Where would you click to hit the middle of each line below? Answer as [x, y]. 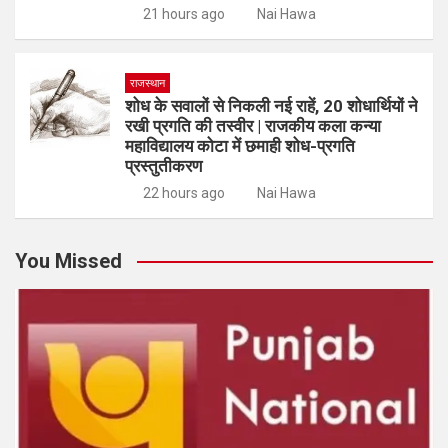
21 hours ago [183, 14]
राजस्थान [147, 83]
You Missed [68, 261]
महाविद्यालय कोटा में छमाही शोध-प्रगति [240, 146]
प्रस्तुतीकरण [163, 166]
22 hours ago [183, 193]
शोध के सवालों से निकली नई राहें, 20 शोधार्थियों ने [271, 106]
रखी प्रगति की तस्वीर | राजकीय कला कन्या [253, 126]
